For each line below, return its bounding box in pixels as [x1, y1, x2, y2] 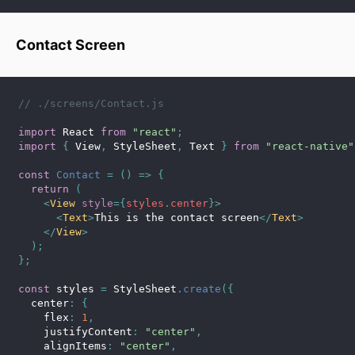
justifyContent [18, 326, 132, 338]
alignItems [18, 340, 107, 352]
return [31, 183, 69, 195]
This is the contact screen [94, 212, 259, 223]
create [183, 283, 221, 295]
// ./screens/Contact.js [18, 97, 164, 109]
